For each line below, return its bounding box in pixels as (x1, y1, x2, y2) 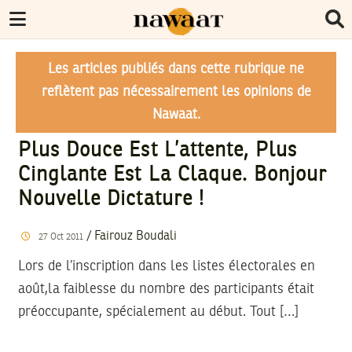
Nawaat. (152, 108, 200, 122)
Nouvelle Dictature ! (18, 189, 204, 210)
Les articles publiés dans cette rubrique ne (48, 62, 304, 76)
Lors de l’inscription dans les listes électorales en (18, 258, 315, 273)
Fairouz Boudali (93, 229, 177, 243)
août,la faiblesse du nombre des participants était (18, 281, 314, 296)
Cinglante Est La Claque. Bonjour (18, 165, 328, 185)
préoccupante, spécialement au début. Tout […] (18, 304, 299, 319)
